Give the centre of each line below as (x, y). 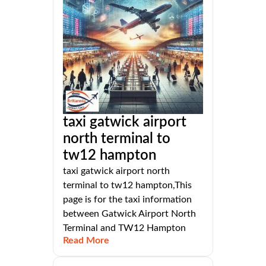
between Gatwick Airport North (129, 214)
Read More (86, 241)
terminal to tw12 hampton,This (127, 186)
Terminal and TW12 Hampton (124, 228)
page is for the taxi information (127, 200)
